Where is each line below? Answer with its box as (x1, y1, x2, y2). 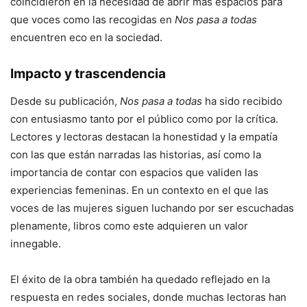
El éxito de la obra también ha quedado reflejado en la (10, 273, 270, 286)
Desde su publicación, (10, 95, 120, 108)
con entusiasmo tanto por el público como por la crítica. (10, 112, 278, 126)
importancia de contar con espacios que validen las (10, 166, 258, 180)
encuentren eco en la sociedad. (10, 31, 162, 45)
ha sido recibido (202, 95, 282, 108)
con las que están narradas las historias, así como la (10, 148, 261, 162)
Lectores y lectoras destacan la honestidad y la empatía (10, 130, 278, 144)
